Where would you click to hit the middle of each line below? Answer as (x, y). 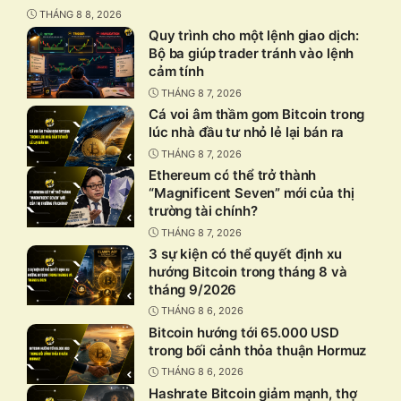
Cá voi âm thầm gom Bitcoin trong (257, 115)
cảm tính (176, 72)
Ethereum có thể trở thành (233, 175)
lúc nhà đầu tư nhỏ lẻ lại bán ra (247, 132)
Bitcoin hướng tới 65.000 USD (244, 332)
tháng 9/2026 (193, 289)
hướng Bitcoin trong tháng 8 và (248, 271)
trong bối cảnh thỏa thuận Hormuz (258, 350)
